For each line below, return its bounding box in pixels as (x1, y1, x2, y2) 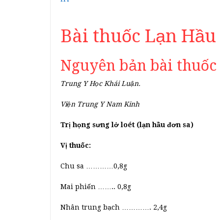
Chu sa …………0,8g (60, 162, 127, 170)
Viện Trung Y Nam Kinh (60, 100, 139, 109)
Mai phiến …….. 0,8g (60, 183, 131, 191)
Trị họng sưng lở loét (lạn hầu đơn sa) (60, 121, 193, 129)
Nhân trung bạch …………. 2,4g (60, 203, 167, 212)
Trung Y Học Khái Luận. (60, 80, 140, 88)
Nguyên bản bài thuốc (60, 57, 217, 75)
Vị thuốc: (60, 141, 91, 150)
